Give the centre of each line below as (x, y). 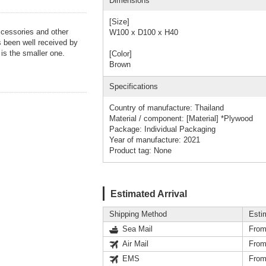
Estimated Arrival (149, 193)
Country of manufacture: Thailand (167, 107)
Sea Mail (137, 229)
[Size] (119, 21)
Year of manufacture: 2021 (155, 140)
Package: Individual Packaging (162, 129)
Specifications (134, 86)
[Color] (121, 53)
